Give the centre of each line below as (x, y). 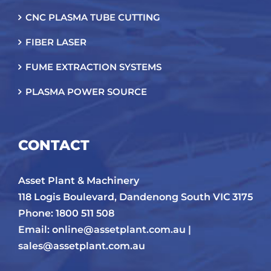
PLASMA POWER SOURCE (86, 91)
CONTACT (54, 145)
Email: (35, 229)
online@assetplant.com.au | (122, 229)
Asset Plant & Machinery (79, 180)
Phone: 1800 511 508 (66, 213)
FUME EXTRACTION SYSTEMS (93, 67)
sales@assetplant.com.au (82, 246)
